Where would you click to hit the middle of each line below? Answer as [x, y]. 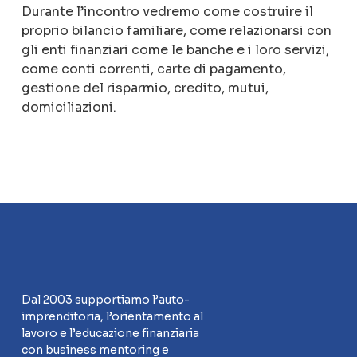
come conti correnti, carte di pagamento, [153, 69]
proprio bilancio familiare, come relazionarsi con [176, 31]
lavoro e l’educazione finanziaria [110, 333]
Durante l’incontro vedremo [110, 12]
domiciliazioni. [69, 107]
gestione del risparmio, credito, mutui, [145, 88]
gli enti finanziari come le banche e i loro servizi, [175, 50]
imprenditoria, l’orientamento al [112, 316]
